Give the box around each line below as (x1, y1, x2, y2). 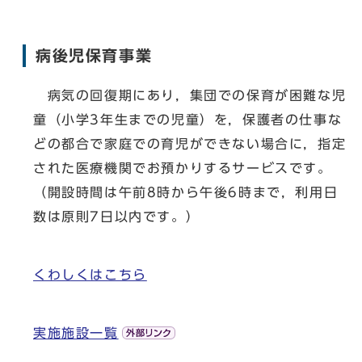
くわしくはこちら (33, 268, 147, 281)
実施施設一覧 (33, 326, 119, 339)
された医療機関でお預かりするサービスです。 (33, 162, 332, 175)
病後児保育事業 (36, 48, 153, 63)
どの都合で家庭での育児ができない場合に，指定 (33, 137, 347, 150)
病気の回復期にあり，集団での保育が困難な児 (33, 89, 347, 102)
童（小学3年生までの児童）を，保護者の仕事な (33, 113, 343, 126)
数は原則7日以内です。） (33, 210, 200, 223)
